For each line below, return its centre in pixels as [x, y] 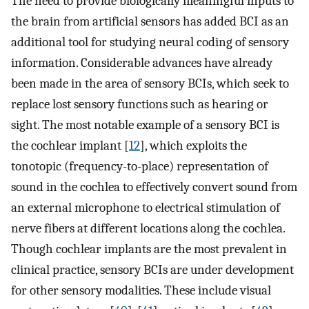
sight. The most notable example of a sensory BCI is [145, 125]
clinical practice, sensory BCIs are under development [152, 270]
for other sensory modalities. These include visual [141, 291]
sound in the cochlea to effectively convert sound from [154, 187]
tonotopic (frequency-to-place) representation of [140, 167]
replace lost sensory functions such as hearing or [140, 104]
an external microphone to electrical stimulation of [146, 208]
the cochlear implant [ [70, 146]
